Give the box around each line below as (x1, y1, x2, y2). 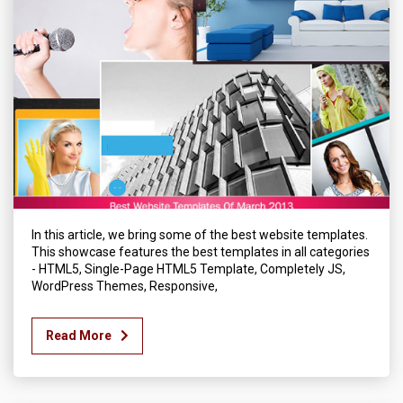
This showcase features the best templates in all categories (31, 245, 370, 259)
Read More (46, 328, 112, 343)
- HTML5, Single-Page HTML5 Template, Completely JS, (31, 262, 345, 276)
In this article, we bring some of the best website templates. (31, 228, 368, 242)
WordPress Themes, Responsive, (31, 279, 218, 293)
